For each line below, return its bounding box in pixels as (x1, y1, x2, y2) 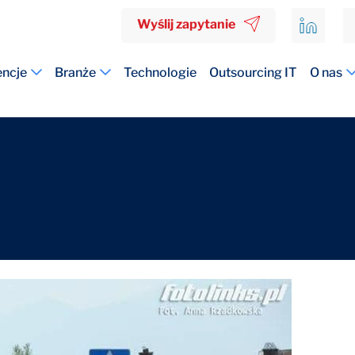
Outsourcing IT (209, 65, 297, 80)
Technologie (124, 65, 197, 80)
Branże (55, 65, 96, 80)
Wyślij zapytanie (137, 17, 235, 32)
